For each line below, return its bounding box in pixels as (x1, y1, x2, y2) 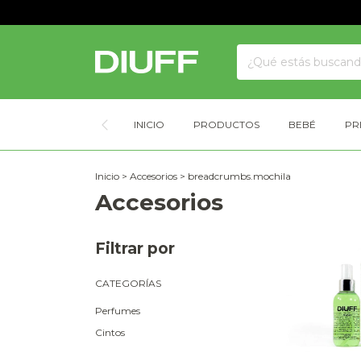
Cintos (95, 326, 125, 338)
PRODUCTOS (193, 118, 259, 131)
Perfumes (95, 305, 140, 317)
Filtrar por (95, 239, 175, 258)
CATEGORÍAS (95, 277, 161, 289)
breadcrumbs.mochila (188, 170, 291, 182)
